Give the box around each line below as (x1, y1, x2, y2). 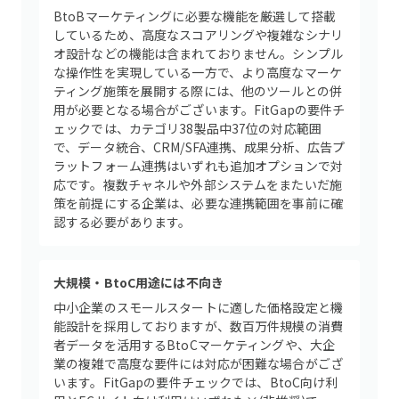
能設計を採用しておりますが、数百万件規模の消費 (53, 317, 344, 335)
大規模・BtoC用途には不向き (53, 273, 224, 291)
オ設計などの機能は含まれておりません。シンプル (53, 45, 344, 62)
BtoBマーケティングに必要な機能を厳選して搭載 (53, 7, 337, 25)
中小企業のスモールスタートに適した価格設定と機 (53, 298, 344, 316)
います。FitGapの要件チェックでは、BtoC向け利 (53, 373, 338, 391)
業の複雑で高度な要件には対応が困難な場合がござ (53, 354, 344, 372)
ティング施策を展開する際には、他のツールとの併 (53, 82, 343, 100)
